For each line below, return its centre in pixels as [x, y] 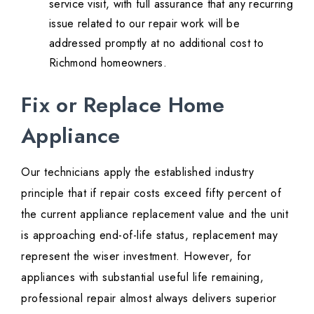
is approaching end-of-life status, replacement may [149, 235]
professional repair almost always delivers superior [149, 299]
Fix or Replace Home [123, 105]
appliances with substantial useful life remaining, [142, 278]
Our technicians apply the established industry [137, 172]
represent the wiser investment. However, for [136, 257]
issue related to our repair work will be [145, 24]
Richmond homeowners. [108, 63]
